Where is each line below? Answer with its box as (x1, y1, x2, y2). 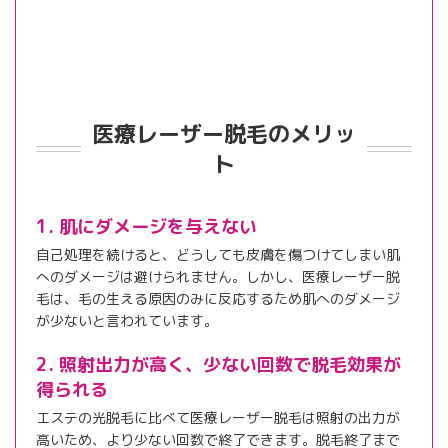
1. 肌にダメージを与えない (36, 213, 257, 239)
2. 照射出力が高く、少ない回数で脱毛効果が (36, 351, 401, 377)
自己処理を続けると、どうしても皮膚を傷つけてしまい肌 (36, 244, 400, 264)
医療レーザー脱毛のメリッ (92, 117, 356, 149)
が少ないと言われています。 (36, 310, 218, 330)
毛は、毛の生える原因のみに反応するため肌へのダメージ (36, 288, 400, 308)
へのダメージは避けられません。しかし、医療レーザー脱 (36, 266, 400, 286)
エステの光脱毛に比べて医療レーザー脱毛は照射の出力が (36, 407, 400, 427)
